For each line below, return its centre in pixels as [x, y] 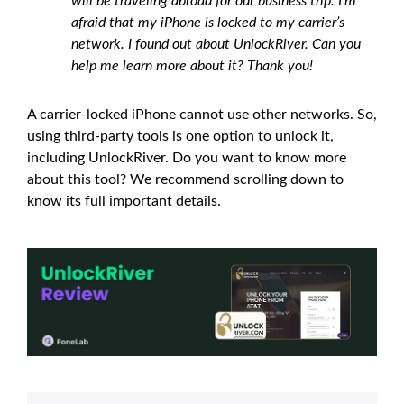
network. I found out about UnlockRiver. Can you [216, 44]
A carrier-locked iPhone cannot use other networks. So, [202, 115]
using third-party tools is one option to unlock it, [180, 136]
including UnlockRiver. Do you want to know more [187, 158]
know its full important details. [124, 201]
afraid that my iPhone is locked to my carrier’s [208, 23]
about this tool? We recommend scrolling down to [185, 179]
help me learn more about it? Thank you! [192, 66]
